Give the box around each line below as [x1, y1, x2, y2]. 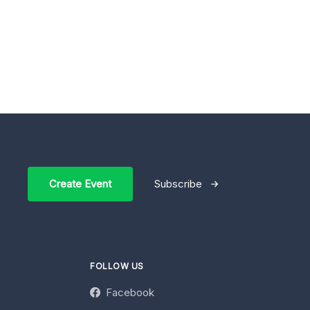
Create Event [49, 177, 111, 190]
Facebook [106, 286, 154, 299]
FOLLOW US [90, 261, 144, 271]
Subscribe [154, 177, 202, 190]
